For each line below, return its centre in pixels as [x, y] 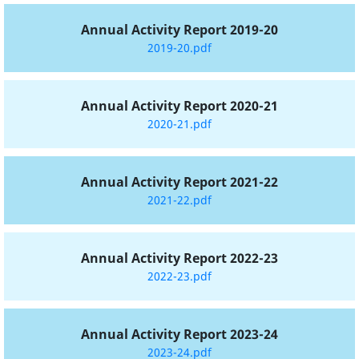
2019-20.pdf [179, 48]
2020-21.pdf [179, 124]
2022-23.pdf [179, 276]
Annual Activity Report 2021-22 [179, 182]
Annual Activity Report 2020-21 [179, 106]
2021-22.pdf [179, 200]
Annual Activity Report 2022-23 [179, 258]
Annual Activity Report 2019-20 [179, 30]
